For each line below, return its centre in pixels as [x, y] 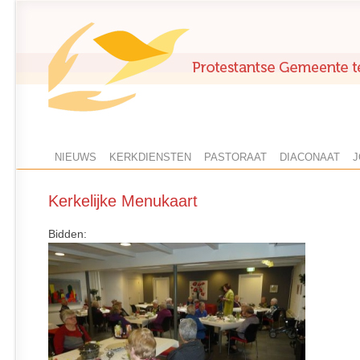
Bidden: [67, 234]
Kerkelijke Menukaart [123, 201]
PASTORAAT [235, 157]
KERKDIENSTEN [150, 157]
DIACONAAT [310, 157]
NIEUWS [76, 157]
